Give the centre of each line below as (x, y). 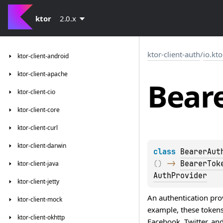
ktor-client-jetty (38, 181)
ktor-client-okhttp (41, 217)
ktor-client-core (39, 110)
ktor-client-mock (40, 199)
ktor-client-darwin (42, 146)
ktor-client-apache (43, 74)
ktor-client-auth (174, 54)
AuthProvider (180, 176)
